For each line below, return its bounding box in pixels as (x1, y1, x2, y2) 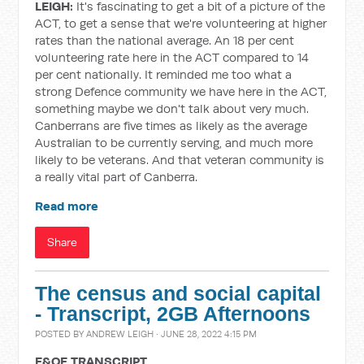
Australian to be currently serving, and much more (35, 135, 314, 150)
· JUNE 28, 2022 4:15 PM (154, 328, 258, 340)
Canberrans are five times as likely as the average (35, 118, 308, 133)
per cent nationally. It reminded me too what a (35, 67, 292, 82)
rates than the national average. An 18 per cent (35, 32, 295, 48)
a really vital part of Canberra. (35, 169, 198, 184)
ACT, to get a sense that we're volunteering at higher (35, 15, 327, 31)
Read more (35, 198, 99, 214)
